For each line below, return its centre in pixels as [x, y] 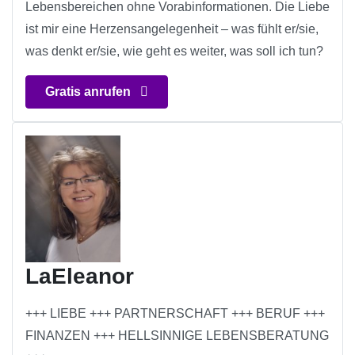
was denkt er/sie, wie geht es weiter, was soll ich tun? [174, 52]
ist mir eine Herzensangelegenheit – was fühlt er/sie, [172, 29]
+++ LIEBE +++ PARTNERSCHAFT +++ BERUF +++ [175, 314]
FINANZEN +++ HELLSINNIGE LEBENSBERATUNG [177, 336]
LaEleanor [80, 277]
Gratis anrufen [90, 92]
